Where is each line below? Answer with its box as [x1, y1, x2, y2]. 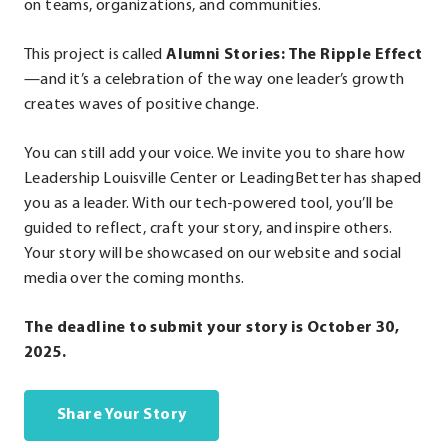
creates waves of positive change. [24, 97, 260, 114]
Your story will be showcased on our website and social [24, 246, 402, 263]
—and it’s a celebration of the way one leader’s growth [24, 72, 405, 89]
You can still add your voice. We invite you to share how [24, 146, 406, 163]
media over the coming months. [24, 271, 245, 288]
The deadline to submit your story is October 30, [24, 320, 400, 337]
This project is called [24, 47, 167, 64]
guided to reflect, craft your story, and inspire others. [24, 221, 393, 238]
